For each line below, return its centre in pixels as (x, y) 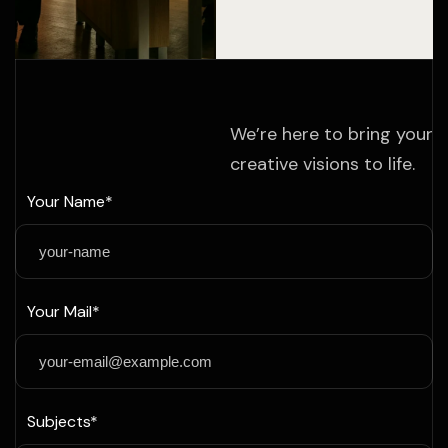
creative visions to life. (322, 163)
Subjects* (62, 421)
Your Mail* (63, 311)
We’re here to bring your (331, 133)
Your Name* (70, 201)
